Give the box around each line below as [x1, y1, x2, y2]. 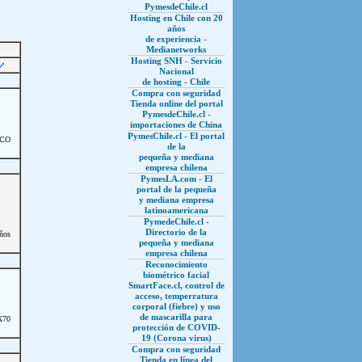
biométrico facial [143, 270, 209, 280]
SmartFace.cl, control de [128, 280, 225, 290]
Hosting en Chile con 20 [129, 13, 223, 23]
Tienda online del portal [129, 99, 223, 108]
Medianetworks [146, 44, 206, 54]
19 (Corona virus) [141, 333, 212, 343]
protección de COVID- [132, 322, 221, 332]
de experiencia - [145, 34, 207, 44]
